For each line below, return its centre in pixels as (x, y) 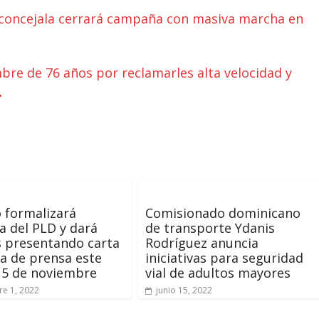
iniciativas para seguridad (224, 258)
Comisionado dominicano (223, 213)
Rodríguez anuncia (202, 243)
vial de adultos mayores (218, 273)
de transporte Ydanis (210, 228)
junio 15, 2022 (184, 290)
